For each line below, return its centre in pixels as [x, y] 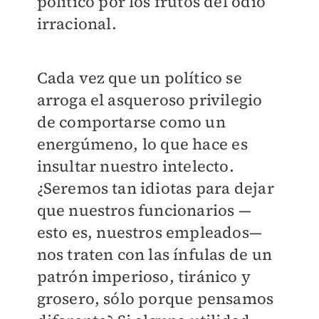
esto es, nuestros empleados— [150, 232]
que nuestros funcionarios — [144, 210]
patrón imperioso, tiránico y [144, 277]
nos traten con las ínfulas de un [154, 255]
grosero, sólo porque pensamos [155, 299]
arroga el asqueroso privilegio [150, 100]
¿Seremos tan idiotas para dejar [155, 188]
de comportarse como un [131, 122]
